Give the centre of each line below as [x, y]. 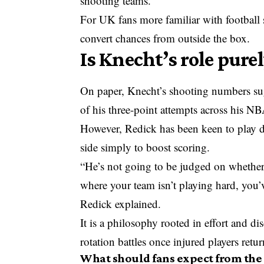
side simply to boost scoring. [145, 147]
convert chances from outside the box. [165, 38]
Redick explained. [121, 203]
